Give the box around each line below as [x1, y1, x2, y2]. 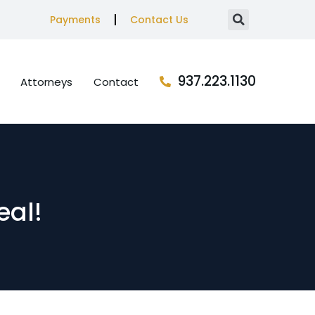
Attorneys [20, 74, 72, 89]
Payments [49, 13, 101, 27]
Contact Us [129, 13, 188, 27]
